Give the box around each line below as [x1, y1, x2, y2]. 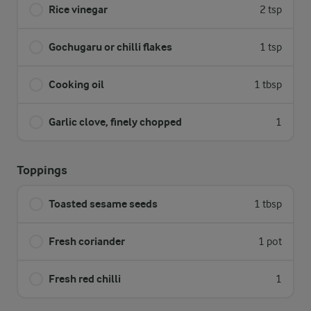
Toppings [17, 163, 67, 178]
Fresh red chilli [49, 272, 121, 285]
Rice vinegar [49, 3, 108, 16]
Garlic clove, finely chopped [49, 115, 182, 128]
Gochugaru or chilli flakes [49, 40, 172, 53]
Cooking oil [49, 78, 104, 91]
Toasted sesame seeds [49, 197, 158, 210]
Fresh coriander [49, 235, 125, 248]
